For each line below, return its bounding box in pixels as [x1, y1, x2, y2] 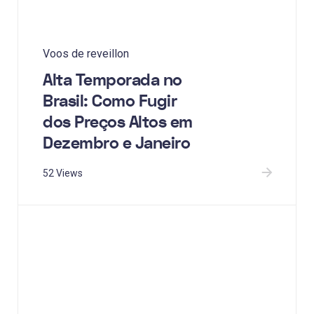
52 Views [43, 168, 83, 179]
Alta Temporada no [43, 69, 182, 93]
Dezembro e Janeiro [43, 132, 190, 156]
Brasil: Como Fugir [43, 90, 177, 114]
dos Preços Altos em [43, 111, 193, 135]
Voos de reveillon [43, 47, 129, 61]
